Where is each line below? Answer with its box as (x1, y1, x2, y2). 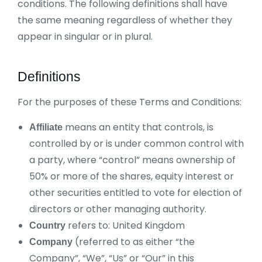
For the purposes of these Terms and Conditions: (18, 95, 242, 109)
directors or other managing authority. (29, 202, 206, 216)
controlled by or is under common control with (29, 137, 244, 150)
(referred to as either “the (73, 235, 195, 249)
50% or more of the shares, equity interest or (29, 170, 234, 183)
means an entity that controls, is (63, 120, 213, 134)
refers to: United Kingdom (65, 219, 185, 232)
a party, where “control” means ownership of (29, 153, 236, 167)
